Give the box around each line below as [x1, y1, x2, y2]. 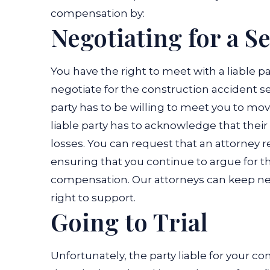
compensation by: [51, 7, 145, 19]
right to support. [51, 191, 136, 204]
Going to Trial [51, 205, 208, 237]
